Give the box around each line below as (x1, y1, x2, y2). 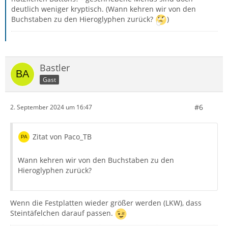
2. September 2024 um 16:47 (10, 103, 92, 112)
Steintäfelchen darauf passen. (10, 208, 115, 218)
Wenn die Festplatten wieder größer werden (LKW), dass (10, 197, 202, 208)
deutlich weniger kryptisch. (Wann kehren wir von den (11, 4, 196, 14)
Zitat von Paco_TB (33, 131, 92, 141)
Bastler (40, 61, 70, 74)
